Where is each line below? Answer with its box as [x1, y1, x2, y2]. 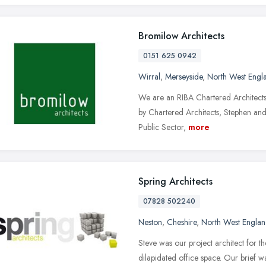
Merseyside [165, 70, 202, 83]
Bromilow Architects [138, 28, 224, 43]
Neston [138, 216, 162, 228]
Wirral [138, 70, 160, 83]
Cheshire [167, 216, 197, 228]
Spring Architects [138, 174, 213, 188]
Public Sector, [138, 121, 186, 133]
